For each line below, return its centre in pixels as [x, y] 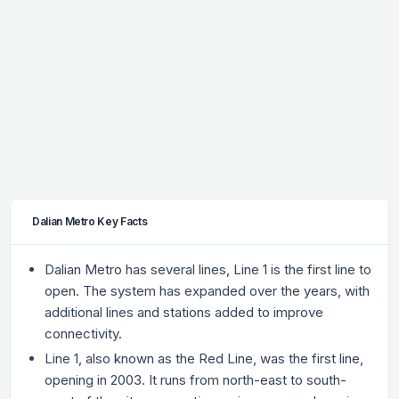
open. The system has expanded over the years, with [208, 291]
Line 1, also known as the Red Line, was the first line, [204, 359]
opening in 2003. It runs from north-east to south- [196, 380]
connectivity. [84, 334]
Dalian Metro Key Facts [90, 222]
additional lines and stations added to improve [184, 313]
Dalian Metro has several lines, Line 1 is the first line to [208, 270]
